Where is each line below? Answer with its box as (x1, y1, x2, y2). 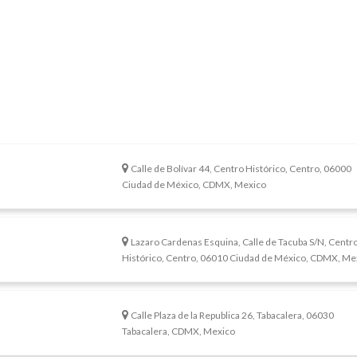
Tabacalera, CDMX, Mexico (122, 325, 236, 338)
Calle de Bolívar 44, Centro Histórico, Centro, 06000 (131, 163, 352, 175)
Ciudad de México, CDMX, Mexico (122, 178, 267, 191)
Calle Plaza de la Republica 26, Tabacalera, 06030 (131, 309, 335, 322)
